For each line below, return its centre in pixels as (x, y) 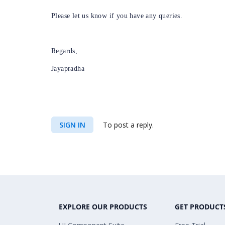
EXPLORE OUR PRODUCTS (103, 207)
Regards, (65, 51)
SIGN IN (72, 125)
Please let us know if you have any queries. (117, 16)
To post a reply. (127, 125)
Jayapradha (68, 69)
